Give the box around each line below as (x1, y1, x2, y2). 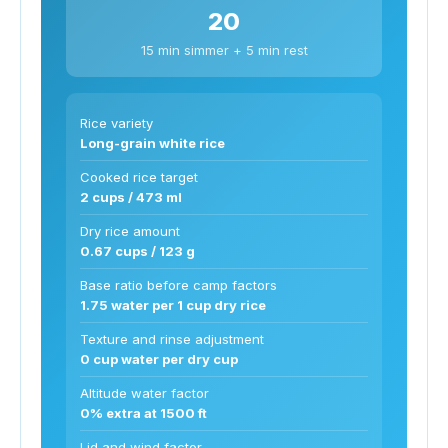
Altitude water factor (80, 384, 209, 401)
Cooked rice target (80, 168, 198, 185)
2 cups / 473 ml (80, 188, 182, 205)
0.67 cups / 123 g (80, 242, 195, 259)
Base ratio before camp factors (80, 276, 277, 293)
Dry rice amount (80, 222, 180, 239)
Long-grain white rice (80, 134, 225, 151)
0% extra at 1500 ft (80, 404, 207, 421)
